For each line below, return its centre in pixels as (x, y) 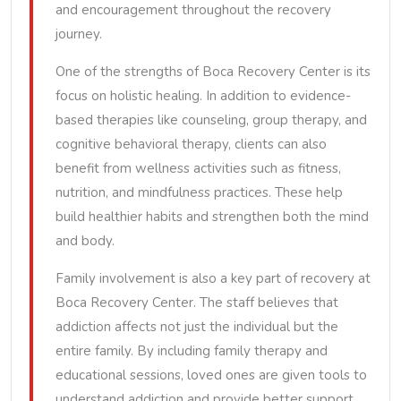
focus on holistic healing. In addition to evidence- (203, 96)
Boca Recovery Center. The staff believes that (197, 303)
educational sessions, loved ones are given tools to (211, 375)
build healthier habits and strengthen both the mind (212, 217)
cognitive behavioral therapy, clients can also (191, 144)
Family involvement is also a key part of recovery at (213, 278)
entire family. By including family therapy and (192, 351)
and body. (85, 241)
